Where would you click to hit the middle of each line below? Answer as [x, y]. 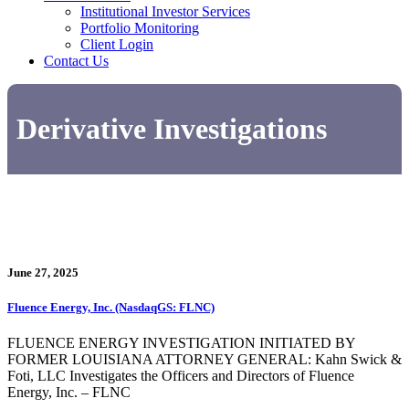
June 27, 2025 [43, 273]
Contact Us [76, 61]
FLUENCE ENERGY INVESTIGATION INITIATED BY [181, 343]
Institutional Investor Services [165, 11]
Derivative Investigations [171, 129]
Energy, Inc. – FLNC [69, 393]
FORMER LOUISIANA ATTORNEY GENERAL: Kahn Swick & [204, 360]
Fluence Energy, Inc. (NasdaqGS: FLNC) [111, 308]
